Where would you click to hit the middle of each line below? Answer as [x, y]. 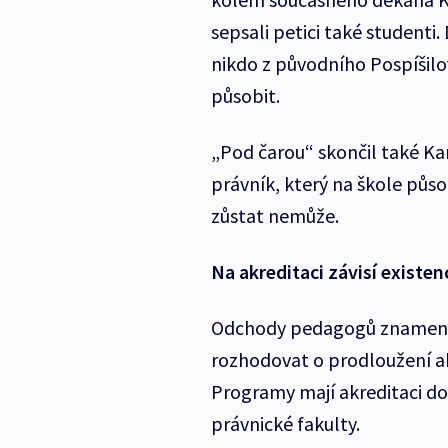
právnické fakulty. [285, 424]
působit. [245, 96]
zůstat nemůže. [274, 216]
